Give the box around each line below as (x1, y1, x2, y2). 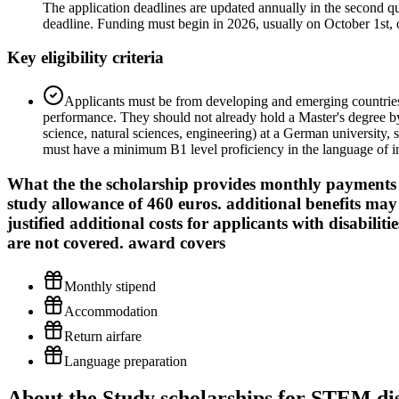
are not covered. (7, 232, 128, 252)
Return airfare (64, 328, 142, 344)
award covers (128, 232, 225, 252)
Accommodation (64, 303, 158, 319)
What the (7, 174, 79, 193)
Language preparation (64, 353, 187, 369)
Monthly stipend (64, 278, 156, 294)
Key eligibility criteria (7, 48, 164, 68)
